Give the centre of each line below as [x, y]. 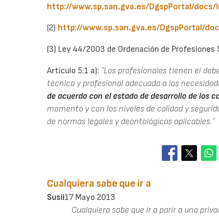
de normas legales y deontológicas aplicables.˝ [131, 121]
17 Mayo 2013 [90, 197]
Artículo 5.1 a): [74, 70]
